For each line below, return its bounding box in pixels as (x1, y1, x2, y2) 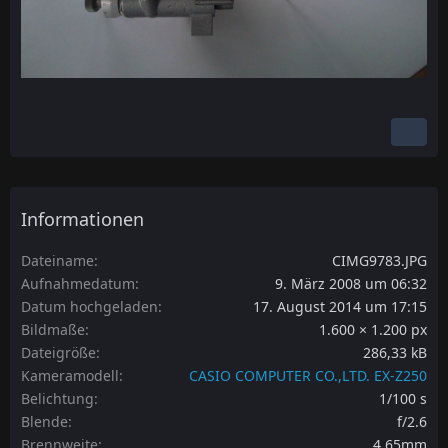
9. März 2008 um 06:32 (275, 273, 427, 293)
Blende (21, 411, 68, 431)
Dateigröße (21, 342, 96, 362)
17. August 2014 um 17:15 (253, 296, 427, 316)
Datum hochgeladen (21, 296, 158, 316)
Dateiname (21, 250, 94, 270)
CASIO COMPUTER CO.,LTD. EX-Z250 (189, 365, 427, 385)
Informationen (21, 206, 144, 231)
